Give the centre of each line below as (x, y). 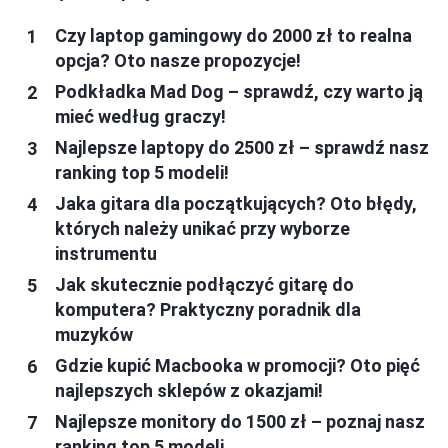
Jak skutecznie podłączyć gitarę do (204, 285)
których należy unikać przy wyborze (202, 229)
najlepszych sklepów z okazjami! (189, 391)
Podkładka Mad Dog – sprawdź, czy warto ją (239, 92)
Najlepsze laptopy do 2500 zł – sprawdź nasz (242, 148)
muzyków (94, 335)
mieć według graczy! (140, 117)
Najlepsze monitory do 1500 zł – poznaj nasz (240, 422)
